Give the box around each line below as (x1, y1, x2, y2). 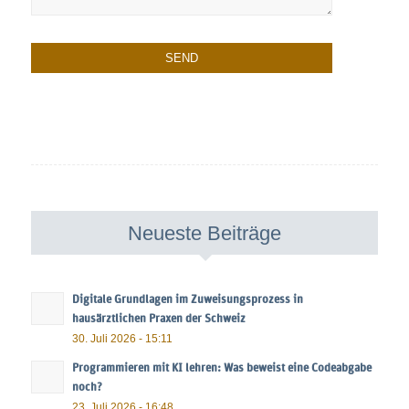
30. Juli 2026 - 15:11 (71, 332, 173, 345)
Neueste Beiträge (127, 222, 281, 246)
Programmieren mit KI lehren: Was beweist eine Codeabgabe (71, 362, 372, 375)
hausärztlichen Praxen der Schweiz (71, 313, 246, 326)
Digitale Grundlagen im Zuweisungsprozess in (71, 294, 303, 307)
